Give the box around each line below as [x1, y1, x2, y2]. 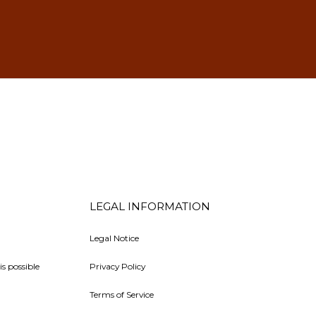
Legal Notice [89, 232, 139, 243]
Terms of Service [89, 288, 154, 300]
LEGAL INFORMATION [89, 199, 210, 213]
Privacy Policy [89, 260, 145, 272]
